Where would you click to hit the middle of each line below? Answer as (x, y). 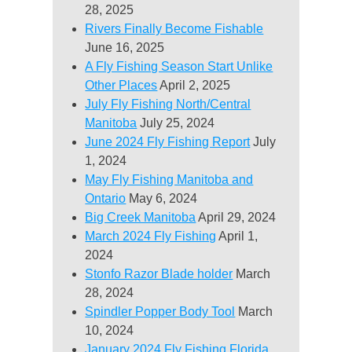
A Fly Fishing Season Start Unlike (179, 67)
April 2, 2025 (195, 86)
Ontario (106, 199)
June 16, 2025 (125, 48)
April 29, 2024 (237, 218)
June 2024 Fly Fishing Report (168, 142)
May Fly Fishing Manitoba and (169, 180)
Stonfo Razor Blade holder (159, 274)
